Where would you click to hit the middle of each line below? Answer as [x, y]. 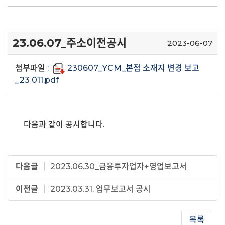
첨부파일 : [32, 68]
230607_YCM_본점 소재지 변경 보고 [133, 68]
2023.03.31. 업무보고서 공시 [100, 189]
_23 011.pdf [37, 80]
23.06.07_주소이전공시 [70, 43]
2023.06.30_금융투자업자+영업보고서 [119, 166]
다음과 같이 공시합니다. [64, 124]
